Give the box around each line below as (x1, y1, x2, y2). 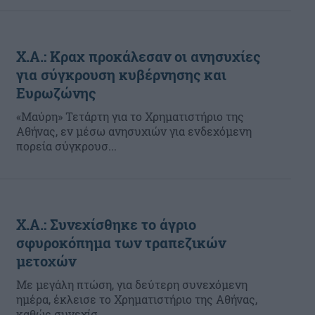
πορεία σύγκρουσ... (16, 139, 117, 153)
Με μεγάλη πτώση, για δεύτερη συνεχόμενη (16, 277, 247, 292)
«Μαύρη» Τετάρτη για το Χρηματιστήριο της (16, 109, 244, 124)
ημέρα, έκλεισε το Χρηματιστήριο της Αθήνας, (16, 292, 257, 307)
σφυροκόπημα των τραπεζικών (16, 233, 226, 252)
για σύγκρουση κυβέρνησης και (16, 65, 226, 84)
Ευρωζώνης (16, 84, 96, 102)
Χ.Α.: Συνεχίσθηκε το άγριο (16, 215, 196, 233)
